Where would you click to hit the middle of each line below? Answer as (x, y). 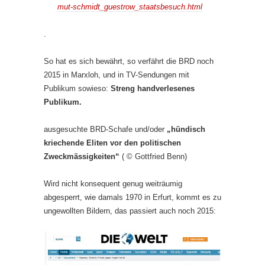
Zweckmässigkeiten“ (83, 156)
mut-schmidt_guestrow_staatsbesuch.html (130, 7)
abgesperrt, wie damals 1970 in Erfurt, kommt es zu (132, 197)
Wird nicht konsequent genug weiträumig (113, 183)
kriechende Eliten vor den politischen (112, 143)
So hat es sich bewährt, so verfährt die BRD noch (129, 61)
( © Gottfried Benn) (154, 156)
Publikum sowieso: (77, 88)
